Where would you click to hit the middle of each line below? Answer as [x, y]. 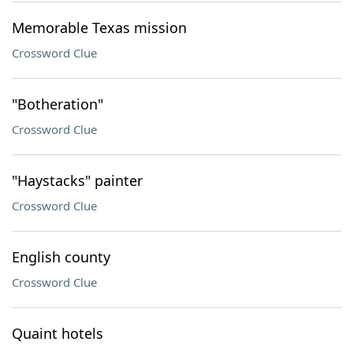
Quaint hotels [58, 333]
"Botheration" [58, 104]
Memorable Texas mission [99, 28]
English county [61, 257]
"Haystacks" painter [77, 180]
